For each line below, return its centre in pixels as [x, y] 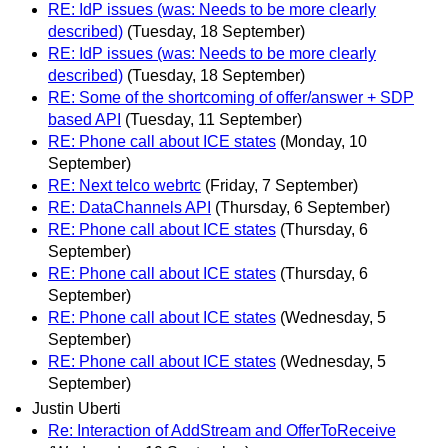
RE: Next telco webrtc [124, 185]
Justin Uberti [76, 408]
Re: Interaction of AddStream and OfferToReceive [222, 430]
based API [84, 119]
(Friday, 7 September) [281, 185]
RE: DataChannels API [129, 207]
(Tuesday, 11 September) [213, 119]
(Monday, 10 [323, 141]
